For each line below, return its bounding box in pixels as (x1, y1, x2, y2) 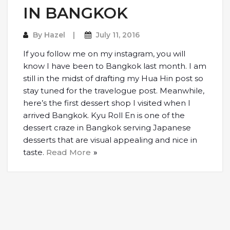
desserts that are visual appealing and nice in (23, 135, 197, 145)
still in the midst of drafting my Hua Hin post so (23, 73, 203, 84)
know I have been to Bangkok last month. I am (23, 61, 206, 71)
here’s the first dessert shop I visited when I (23, 98, 190, 108)
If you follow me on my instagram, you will (23, 49, 185, 59)
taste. (23, 147, 46, 158)
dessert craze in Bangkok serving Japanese (23, 123, 191, 133)
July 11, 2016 (96, 30, 140, 40)
